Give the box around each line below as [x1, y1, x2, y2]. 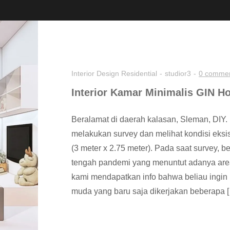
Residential [121, 69, 157, 78]
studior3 [165, 69, 191, 78]
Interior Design [71, 69, 119, 78]
